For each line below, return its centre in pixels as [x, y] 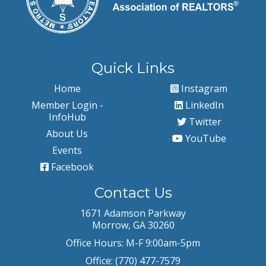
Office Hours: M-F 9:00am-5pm [133, 243]
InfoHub [67, 117]
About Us [67, 133]
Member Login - [67, 105]
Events [67, 150]
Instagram [203, 88]
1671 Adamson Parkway [133, 213]
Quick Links [133, 68]
